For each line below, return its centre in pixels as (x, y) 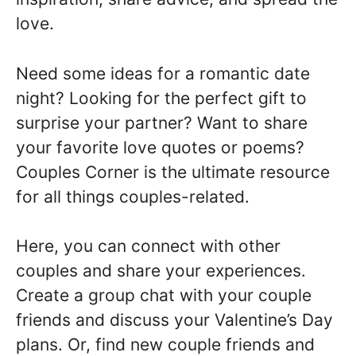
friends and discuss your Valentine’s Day (174, 320)
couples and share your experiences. (161, 271)
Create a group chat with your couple (164, 296)
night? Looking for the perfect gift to (161, 98)
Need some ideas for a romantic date (163, 73)
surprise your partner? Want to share (162, 122)
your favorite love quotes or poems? (160, 147)
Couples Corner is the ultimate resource (173, 172)
